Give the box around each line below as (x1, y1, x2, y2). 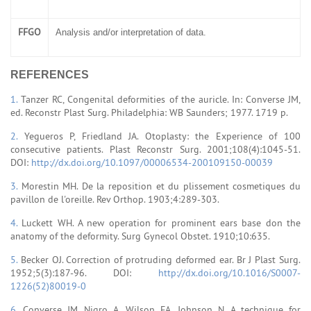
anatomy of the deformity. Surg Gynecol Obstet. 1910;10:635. (10, 229, 270, 242)
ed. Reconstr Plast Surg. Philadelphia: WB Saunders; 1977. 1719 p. (10, 106, 288, 119)
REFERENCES (10, 68, 89, 81)
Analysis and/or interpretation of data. (56, 26, 206, 37)
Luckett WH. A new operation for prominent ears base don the (22, 216, 301, 229)
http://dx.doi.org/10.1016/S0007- (158, 266, 301, 279)
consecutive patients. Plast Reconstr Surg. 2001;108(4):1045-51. (10, 142, 301, 155)
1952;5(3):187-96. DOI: (10, 266, 158, 279)
